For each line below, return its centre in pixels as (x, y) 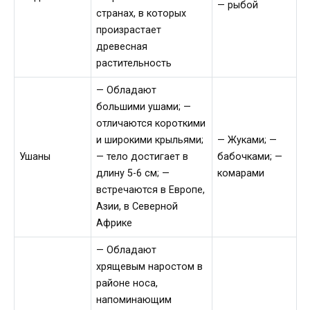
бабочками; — (250, 157)
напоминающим (134, 300)
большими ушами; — (144, 107)
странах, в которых (142, 14)
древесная (122, 47)
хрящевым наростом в (150, 267)
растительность (134, 64)
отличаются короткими (151, 124)
